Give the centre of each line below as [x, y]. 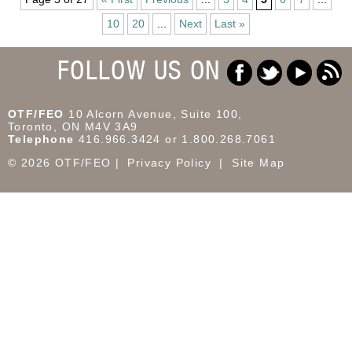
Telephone [41, 139]
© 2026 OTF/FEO [60, 162]
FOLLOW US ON [139, 70]
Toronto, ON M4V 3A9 [73, 126]
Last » [230, 23]
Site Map [258, 162]
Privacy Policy [170, 162]
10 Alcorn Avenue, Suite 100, [156, 114]
